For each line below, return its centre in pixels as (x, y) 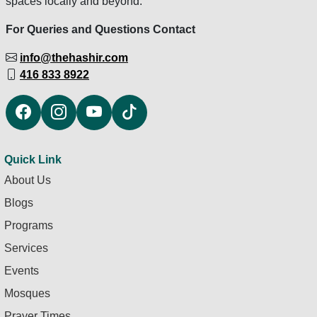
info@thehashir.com (74, 58)
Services (26, 248)
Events (22, 271)
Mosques (27, 294)
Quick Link (33, 160)
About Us (28, 180)
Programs (29, 226)
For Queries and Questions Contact (100, 30)
